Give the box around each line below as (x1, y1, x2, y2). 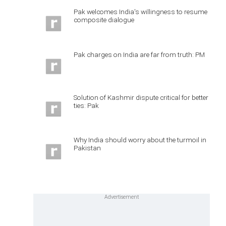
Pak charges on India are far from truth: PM (74, 50, 205, 59)
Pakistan (74, 144, 101, 152)
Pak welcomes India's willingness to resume (74, 8, 207, 16)
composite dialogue (74, 16, 134, 24)
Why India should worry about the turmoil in (74, 136, 206, 144)
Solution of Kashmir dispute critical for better (74, 93, 208, 101)
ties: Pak (74, 101, 99, 109)
